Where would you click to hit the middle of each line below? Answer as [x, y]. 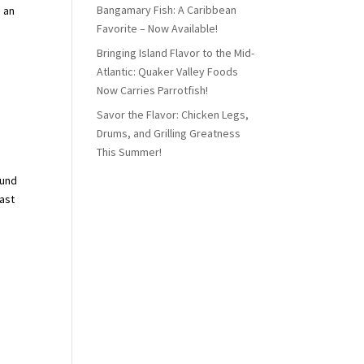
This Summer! [130, 152]
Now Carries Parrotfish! [153, 90]
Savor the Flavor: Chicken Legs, [173, 115]
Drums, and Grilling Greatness [169, 133]
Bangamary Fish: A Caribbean [167, 10]
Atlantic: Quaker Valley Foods [168, 71]
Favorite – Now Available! [158, 28]
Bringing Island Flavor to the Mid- [176, 53]
